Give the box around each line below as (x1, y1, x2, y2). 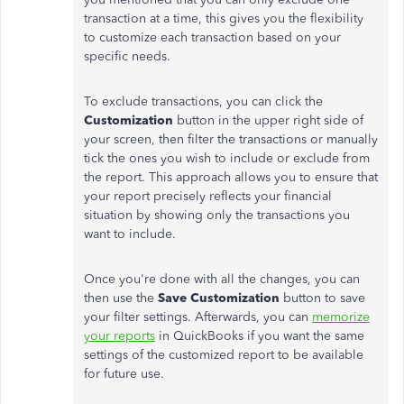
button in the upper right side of (173, 113, 363, 128)
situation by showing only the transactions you (84, 207, 350, 223)
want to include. (84, 226, 176, 242)
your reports (84, 328, 155, 344)
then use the (84, 290, 154, 306)
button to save (280, 290, 365, 306)
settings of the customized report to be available (84, 347, 363, 363)
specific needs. (84, 49, 170, 64)
